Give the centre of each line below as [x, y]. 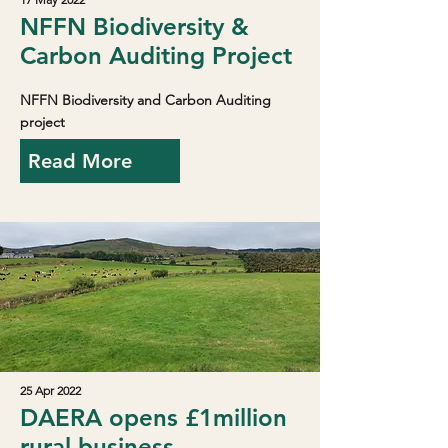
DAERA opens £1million [153, 417]
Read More [80, 160]
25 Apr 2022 [50, 390]
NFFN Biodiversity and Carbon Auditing [145, 99]
